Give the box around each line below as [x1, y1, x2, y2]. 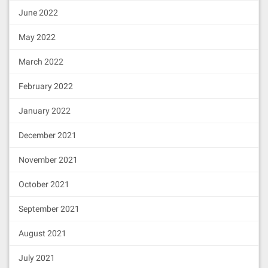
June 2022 [19, 8, 58, 17]
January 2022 [19, 106, 71, 115]
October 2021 [19, 179, 69, 189]
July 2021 [19, 253, 55, 263]
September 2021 [19, 204, 80, 214]
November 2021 [19, 155, 78, 165]
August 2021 [19, 229, 66, 238]
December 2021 [19, 130, 77, 140]
